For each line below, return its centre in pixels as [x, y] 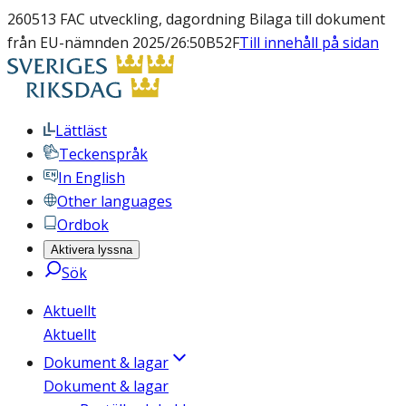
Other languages [115, 201]
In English [92, 178]
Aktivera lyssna [92, 250]
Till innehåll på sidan [309, 43]
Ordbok [83, 225]
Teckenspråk [103, 154]
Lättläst [81, 130]
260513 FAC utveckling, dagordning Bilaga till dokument [196, 19]
